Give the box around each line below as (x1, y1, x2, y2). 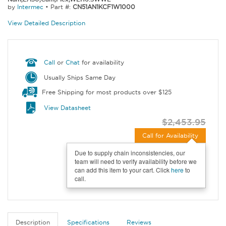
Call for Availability (142, 131, 198, 139)
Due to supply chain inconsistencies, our (75, 148, 185, 157)
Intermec (17, 3, 43, 11)
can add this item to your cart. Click (75, 165, 171, 174)
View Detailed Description (8, 19, 85, 27)
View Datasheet (44, 103, 91, 111)
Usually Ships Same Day (42, 74, 116, 82)
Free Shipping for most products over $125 (39, 88, 172, 96)
